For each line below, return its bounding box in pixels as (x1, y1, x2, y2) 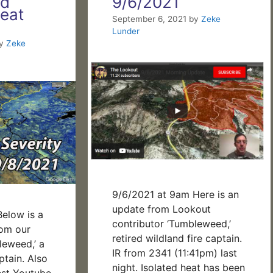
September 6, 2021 (112, 14, 186, 24)
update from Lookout (112, 202, 211, 215)
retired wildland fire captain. (112, 232, 242, 244)
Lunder (112, 26, 140, 36)
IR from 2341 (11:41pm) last (112, 246, 237, 259)
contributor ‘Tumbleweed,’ (112, 217, 234, 230)
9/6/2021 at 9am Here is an (112, 188, 239, 200)
